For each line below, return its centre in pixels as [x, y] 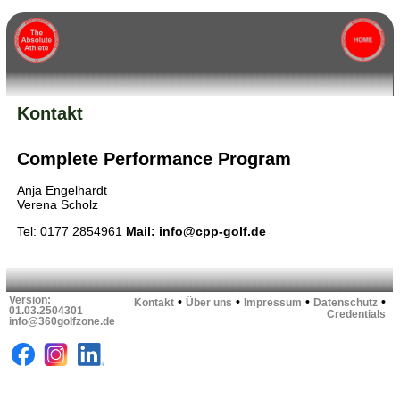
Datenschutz [346, 303]
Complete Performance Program [154, 159]
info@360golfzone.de [62, 322]
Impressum [273, 303]
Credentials [357, 315]
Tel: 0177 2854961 [69, 232]
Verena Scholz [57, 204]
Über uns [209, 303]
